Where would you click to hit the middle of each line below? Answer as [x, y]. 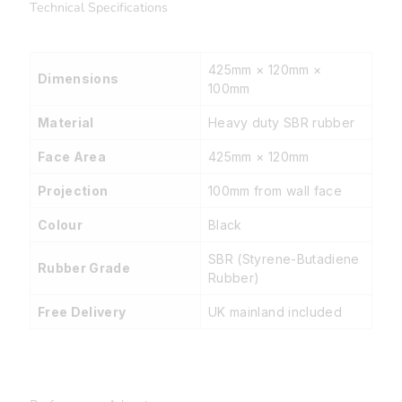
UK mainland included [275, 312]
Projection [73, 191]
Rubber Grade [84, 268]
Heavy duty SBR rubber [282, 123]
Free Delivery [82, 312]
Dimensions [79, 79]
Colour [61, 225]
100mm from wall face [275, 191]
